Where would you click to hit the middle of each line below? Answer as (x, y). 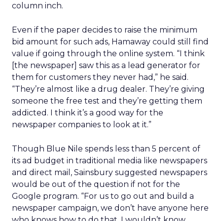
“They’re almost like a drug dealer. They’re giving (108, 89)
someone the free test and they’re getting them (107, 101)
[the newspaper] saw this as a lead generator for (106, 65)
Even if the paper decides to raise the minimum (105, 30)
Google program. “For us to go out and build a (103, 196)
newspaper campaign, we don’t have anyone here (110, 208)
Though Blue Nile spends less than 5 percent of (106, 149)
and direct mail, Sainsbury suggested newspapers (110, 172)
